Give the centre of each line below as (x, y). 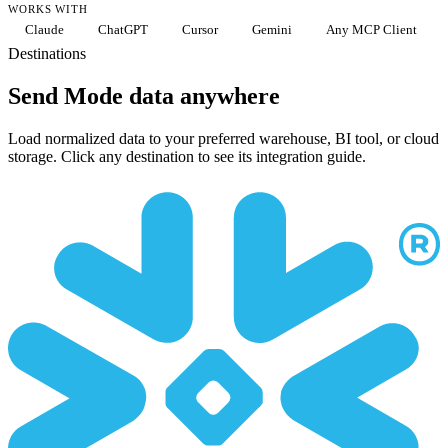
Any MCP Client (371, 30)
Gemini (272, 30)
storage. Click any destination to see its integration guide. (187, 156)
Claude (44, 30)
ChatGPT (123, 30)
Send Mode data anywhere (144, 96)
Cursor (200, 30)
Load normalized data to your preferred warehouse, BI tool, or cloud (223, 138)
